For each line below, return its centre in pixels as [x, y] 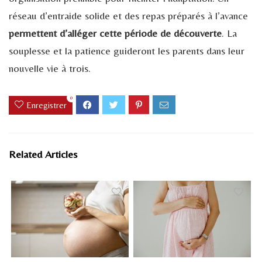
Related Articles [43, 154]
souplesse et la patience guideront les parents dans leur [127, 50]
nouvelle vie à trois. [50, 68]
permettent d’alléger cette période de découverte [115, 33]
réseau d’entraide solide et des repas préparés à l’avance [128, 15]
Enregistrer [46, 105]
